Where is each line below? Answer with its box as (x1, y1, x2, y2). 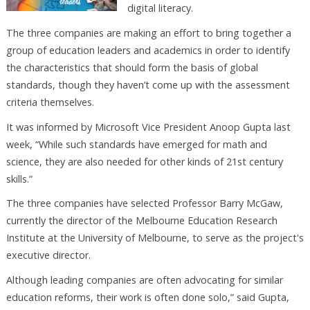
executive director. (6, 248, 91, 262)
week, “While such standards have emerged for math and (6, 137, 267, 151)
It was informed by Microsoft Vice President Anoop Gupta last (6, 120, 291, 134)
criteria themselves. (6, 95, 94, 109)
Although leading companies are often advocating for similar (6, 273, 283, 287)
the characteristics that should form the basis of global (6, 60, 258, 74)
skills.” (6, 172, 33, 185)
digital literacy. (127, 1, 193, 15)
